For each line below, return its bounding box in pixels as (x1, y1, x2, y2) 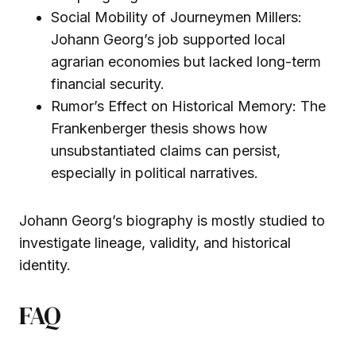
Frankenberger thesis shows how (51, 119, 268, 137)
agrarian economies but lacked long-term (51, 52, 321, 70)
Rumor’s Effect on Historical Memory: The (51, 97, 326, 114)
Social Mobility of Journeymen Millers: (51, 8, 302, 25)
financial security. (51, 75, 164, 92)
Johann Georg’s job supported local (51, 30, 285, 48)
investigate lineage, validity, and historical (19, 234, 291, 251)
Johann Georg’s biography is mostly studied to (19, 211, 325, 229)
